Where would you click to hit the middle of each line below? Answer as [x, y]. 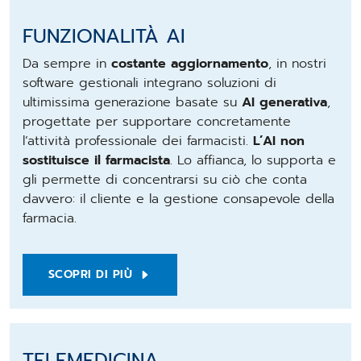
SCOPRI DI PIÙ [90, 274]
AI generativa [284, 102]
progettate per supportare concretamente [156, 121]
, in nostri [297, 63]
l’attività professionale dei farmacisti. [137, 141]
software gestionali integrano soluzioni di [149, 83]
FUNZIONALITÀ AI [104, 36]
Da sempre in [66, 63]
